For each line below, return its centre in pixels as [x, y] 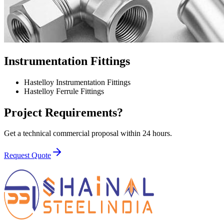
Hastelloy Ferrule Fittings [64, 91]
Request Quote [27, 155]
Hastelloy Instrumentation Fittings [77, 82]
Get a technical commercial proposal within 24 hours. [88, 133]
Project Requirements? [63, 112]
